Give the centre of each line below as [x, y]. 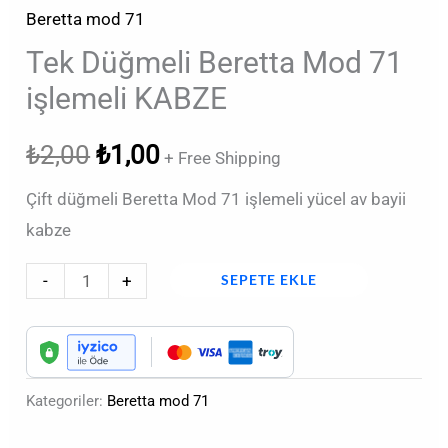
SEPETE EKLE [268, 280]
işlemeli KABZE [127, 99]
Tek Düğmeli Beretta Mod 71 [215, 63]
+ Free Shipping [223, 158]
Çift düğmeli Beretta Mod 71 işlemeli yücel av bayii [216, 199]
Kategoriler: [67, 401]
